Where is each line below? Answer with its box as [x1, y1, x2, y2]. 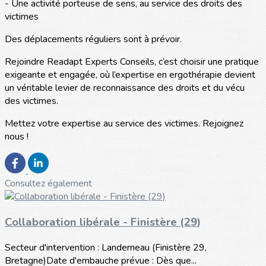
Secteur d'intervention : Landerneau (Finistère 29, [5, 240, 207, 254]
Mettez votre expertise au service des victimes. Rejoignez [5, 117, 243, 131]
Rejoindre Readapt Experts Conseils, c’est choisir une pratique [5, 55, 259, 69]
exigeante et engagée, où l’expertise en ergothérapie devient [5, 68, 255, 82]
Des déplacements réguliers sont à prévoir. [5, 33, 182, 46]
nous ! [5, 130, 28, 144]
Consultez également [5, 177, 92, 191]
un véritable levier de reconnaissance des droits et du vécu [5, 81, 245, 95]
